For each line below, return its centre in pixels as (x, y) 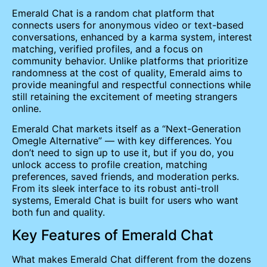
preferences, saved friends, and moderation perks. (125, 177)
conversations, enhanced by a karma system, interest (132, 37)
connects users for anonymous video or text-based (128, 25)
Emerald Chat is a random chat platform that (113, 13)
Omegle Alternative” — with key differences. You (122, 141)
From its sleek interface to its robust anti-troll (115, 189)
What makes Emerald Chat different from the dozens (131, 259)
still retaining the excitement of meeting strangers (125, 96)
